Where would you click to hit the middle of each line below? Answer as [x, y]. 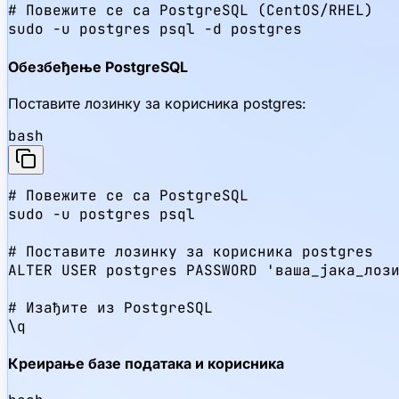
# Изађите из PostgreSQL [110, 307]
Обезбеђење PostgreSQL [98, 66]
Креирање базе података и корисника [146, 364]
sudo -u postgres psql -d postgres [155, 29]
